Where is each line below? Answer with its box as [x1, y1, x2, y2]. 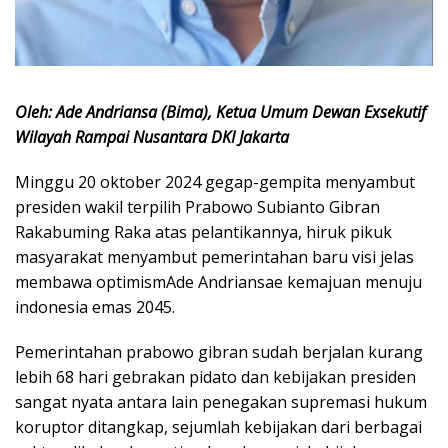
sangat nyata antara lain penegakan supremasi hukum [15, 390, 427, 413]
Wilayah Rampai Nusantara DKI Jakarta [15, 125, 289, 148]
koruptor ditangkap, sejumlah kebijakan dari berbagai [15, 415, 422, 438]
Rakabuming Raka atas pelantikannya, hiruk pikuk [15, 220, 392, 243]
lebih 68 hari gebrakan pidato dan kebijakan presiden [15, 365, 416, 388]
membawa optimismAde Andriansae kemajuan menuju [15, 270, 422, 293]
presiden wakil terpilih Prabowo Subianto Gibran [15, 195, 380, 218]
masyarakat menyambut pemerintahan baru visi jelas [15, 245, 414, 268]
